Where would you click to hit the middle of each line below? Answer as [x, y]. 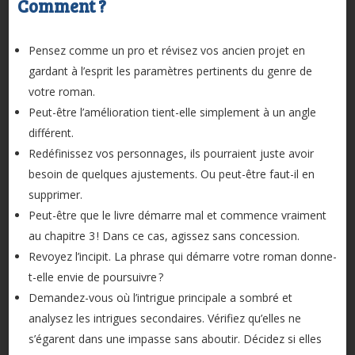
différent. [51, 133]
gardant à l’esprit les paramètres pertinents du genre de [170, 71]
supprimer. [55, 195]
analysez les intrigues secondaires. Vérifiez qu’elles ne [164, 319]
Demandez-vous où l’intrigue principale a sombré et [160, 298]
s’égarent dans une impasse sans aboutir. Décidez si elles [175, 339]
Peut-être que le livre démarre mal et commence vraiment [177, 216]
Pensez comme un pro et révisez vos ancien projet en [166, 51]
